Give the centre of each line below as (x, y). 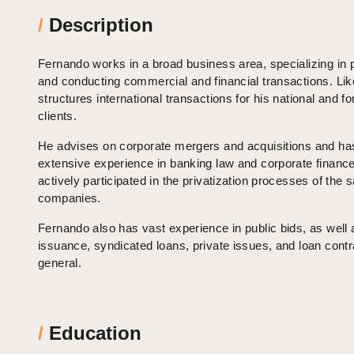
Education (92, 333)
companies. (70, 198)
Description (98, 25)
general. (60, 263)
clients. (58, 116)
